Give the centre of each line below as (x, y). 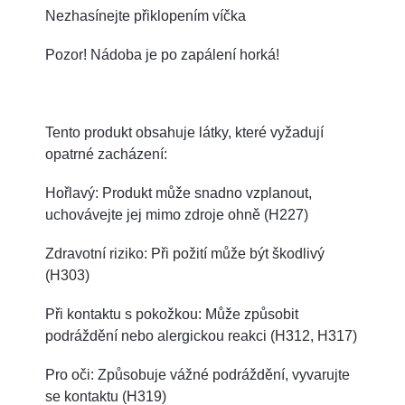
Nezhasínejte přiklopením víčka (146, 15)
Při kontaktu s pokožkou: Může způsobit (172, 314)
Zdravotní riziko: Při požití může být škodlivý (185, 253)
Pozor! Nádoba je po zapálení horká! (162, 54)
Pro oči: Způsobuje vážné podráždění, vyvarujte (198, 374)
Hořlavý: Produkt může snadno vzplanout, (179, 193)
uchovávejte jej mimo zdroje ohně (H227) (177, 214)
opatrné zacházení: (106, 154)
